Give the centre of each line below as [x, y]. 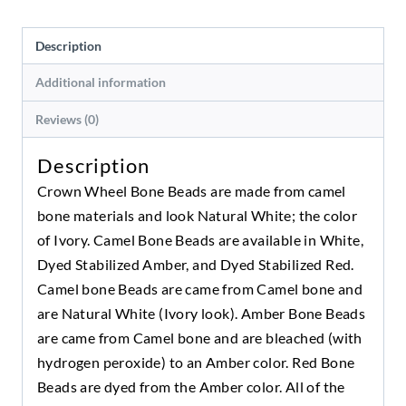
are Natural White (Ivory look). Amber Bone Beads [202, 314]
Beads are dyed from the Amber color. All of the [191, 387]
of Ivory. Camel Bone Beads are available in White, [200, 240]
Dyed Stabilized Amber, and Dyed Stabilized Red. [196, 265]
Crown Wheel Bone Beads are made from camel [192, 191]
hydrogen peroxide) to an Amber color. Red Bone [196, 362]
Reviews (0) [68, 119]
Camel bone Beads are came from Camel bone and [200, 289]
